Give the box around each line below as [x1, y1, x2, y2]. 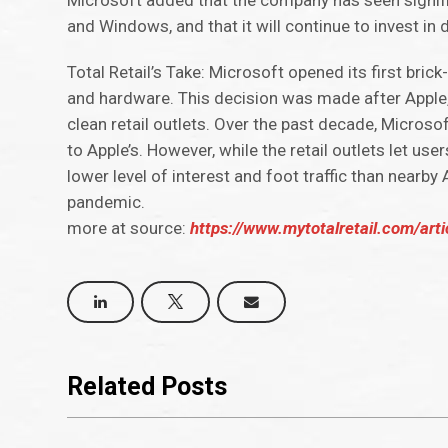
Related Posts [67, 372, 228, 401]
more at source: [67, 218, 191, 239]
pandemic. [67, 192, 146, 213]
